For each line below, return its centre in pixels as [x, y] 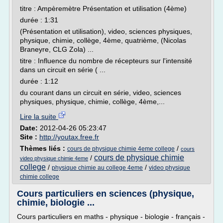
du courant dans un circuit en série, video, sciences [101, 93]
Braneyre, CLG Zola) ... [57, 49]
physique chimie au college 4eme [97, 168]
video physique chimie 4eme [54, 158]
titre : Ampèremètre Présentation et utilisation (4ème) [103, 8]
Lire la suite [39, 116]
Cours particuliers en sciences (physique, [106, 194]
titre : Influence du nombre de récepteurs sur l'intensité [106, 61]
